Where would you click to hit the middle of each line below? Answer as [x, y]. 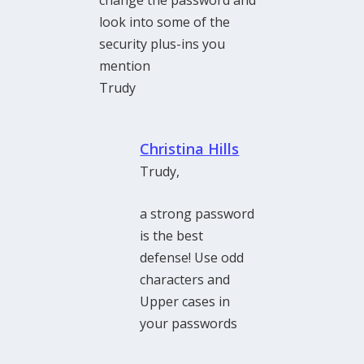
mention [125, 65]
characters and [185, 280]
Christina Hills [190, 148]
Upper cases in [185, 302]
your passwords [189, 324]
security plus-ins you [162, 43]
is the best [172, 236]
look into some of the [165, 22]
